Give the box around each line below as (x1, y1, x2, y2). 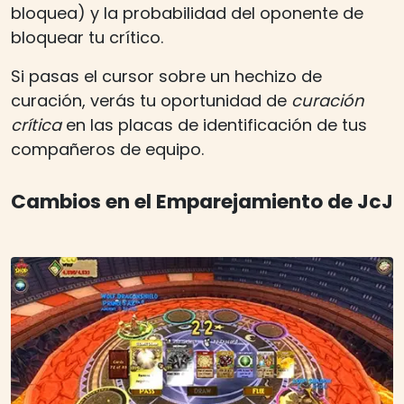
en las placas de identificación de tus (61, 113, 367, 136)
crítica (11, 113, 61, 136)
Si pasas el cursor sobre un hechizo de (11, 64, 322, 87)
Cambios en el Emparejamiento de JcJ (11, 187, 393, 216)
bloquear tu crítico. (11, 25, 163, 49)
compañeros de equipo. (11, 137, 204, 161)
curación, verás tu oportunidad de (11, 88, 291, 112)
